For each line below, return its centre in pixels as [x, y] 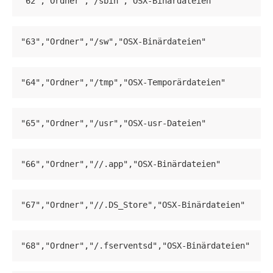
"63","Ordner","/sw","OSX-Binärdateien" [113, 42]
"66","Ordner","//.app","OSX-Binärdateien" [121, 164]
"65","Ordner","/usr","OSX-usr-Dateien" [113, 123]
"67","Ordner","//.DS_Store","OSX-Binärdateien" [133, 205]
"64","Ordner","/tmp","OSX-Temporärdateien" [123, 83]
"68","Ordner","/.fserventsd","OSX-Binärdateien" [135, 246]
